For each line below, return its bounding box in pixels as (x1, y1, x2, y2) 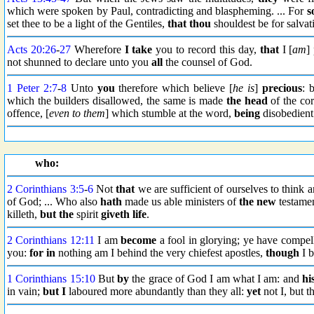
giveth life (101, 208, 146, 220)
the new (239, 196, 276, 207)
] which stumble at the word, (105, 107, 234, 119)
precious (261, 82, 302, 94)
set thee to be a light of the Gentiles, (7, 18, 168, 29)
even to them (49, 107, 105, 119)
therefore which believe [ (114, 82, 233, 94)
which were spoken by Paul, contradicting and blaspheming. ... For (7, 5, 307, 17)
